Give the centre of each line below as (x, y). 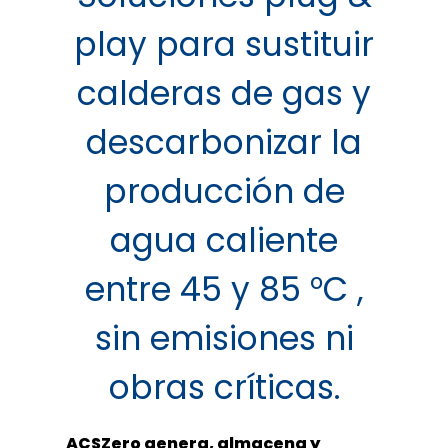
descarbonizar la (224, 143)
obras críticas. (224, 388)
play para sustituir (224, 45)
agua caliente (224, 241)
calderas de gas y (224, 94)
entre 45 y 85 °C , (224, 290)
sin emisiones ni (224, 339)
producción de (224, 192)
